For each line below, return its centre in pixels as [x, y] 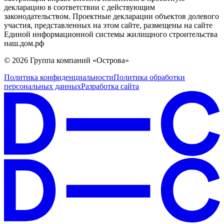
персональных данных [42, 86]
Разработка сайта [110, 86]
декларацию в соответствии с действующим [79, 7]
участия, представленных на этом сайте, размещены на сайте [108, 25]
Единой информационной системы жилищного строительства [111, 34]
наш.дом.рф [24, 43]
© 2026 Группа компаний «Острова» [66, 60]
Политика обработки [149, 77]
